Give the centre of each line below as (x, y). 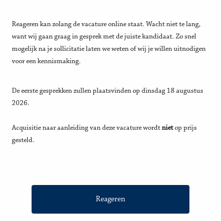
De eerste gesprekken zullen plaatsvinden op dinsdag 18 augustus (108, 91)
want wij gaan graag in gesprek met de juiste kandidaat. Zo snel (104, 37)
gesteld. (23, 140)
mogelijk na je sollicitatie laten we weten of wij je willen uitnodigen (109, 49)
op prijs (185, 128)
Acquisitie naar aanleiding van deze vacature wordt (87, 128)
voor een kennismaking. (46, 61)
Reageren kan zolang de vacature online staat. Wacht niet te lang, (106, 24)
